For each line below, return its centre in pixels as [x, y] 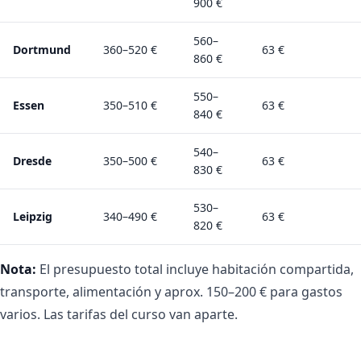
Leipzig [33, 216]
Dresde [32, 160]
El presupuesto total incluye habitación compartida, [195, 269]
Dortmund [42, 49]
